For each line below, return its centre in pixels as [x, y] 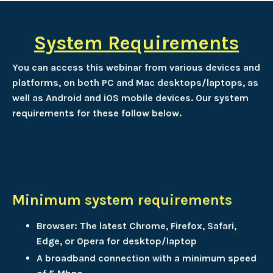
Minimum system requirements [122, 200]
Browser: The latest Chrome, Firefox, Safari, [136, 225]
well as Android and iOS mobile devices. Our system [130, 97]
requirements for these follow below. [97, 113]
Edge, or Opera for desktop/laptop [117, 241]
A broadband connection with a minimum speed [147, 258]
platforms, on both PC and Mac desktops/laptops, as [135, 82]
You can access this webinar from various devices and [136, 67]
